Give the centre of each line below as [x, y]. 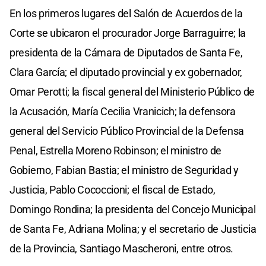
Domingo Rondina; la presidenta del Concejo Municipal [133, 209]
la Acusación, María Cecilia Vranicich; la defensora [123, 111]
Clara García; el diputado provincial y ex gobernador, [126, 72]
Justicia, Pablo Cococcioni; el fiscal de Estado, [113, 189]
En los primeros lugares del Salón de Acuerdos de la [126, 13]
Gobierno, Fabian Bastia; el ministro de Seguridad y [124, 170]
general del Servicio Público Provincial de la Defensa [127, 131]
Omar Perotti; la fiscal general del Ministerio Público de [132, 91]
